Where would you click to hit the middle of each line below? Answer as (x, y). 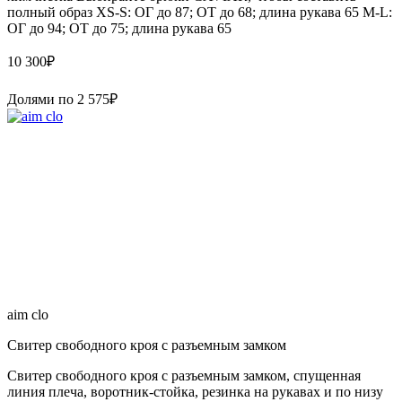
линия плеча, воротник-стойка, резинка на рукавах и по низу (195, 391)
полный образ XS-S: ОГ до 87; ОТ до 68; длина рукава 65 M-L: (200, 12)
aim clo (28, 314)
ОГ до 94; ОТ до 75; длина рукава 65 (119, 28)
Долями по (42, 99)
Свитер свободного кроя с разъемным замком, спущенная (184, 375)
